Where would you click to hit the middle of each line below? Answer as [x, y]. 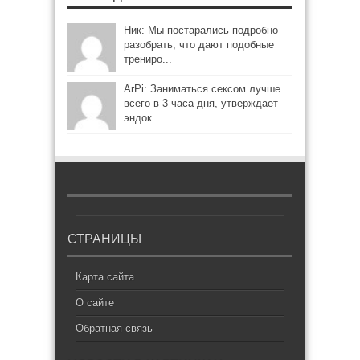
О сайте [95, 303]
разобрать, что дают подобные [199, 45]
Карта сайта [105, 277]
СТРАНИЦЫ [104, 239]
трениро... [148, 59]
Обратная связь [114, 328]
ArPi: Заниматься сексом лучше [202, 89]
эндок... [143, 118]
